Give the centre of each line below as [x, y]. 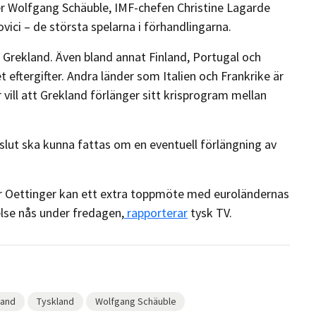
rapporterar [156, 212]
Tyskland [55, 301]
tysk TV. [210, 212]
